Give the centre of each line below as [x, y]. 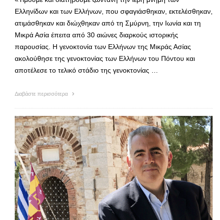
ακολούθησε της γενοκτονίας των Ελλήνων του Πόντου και [105, 58]
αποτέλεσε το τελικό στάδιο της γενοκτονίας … [86, 70]
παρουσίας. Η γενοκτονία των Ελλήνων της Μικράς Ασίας [103, 46]
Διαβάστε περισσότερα [42, 94]
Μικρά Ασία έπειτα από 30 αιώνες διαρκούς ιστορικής [96, 35]
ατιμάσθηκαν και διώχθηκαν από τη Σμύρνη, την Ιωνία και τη [108, 23]
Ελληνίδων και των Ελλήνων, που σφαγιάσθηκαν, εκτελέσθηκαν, [114, 11]
